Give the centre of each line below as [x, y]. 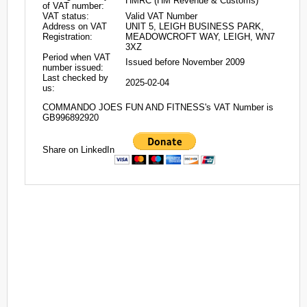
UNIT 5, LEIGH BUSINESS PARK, [195, 26]
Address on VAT [75, 26]
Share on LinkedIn [78, 149]
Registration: [67, 37]
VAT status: [66, 16]
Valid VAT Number [161, 16]
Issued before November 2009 [185, 62]
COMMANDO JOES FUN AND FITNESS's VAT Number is [158, 108]
